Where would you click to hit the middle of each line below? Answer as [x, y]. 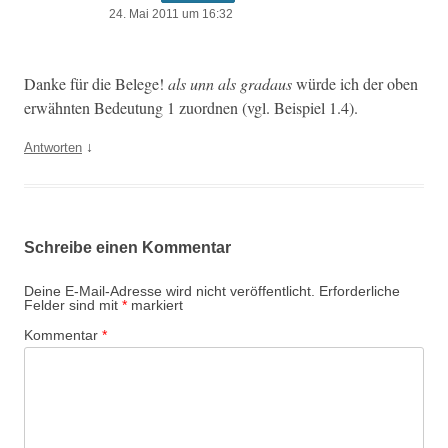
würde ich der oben [355, 83]
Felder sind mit [73, 304]
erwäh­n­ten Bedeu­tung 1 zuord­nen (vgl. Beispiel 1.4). [191, 107]
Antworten [53, 147]
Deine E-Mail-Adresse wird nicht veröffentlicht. [169, 290]
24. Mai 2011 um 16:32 [171, 13]
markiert [155, 304]
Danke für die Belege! [96, 83]
